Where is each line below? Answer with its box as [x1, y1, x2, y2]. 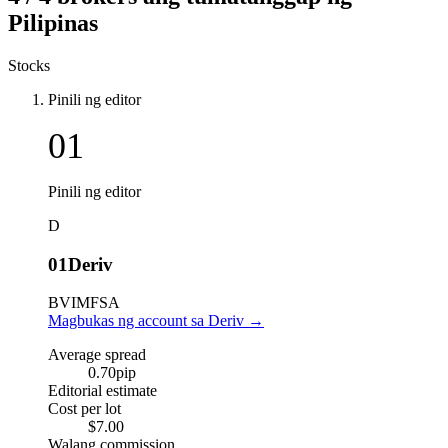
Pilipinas [8, 9, 98, 36]
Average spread [48, 346, 146, 364]
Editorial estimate [48, 382, 157, 400]
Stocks [8, 56, 50, 74]
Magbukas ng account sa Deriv [48, 312, 244, 330]
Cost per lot [48, 400, 121, 418]
